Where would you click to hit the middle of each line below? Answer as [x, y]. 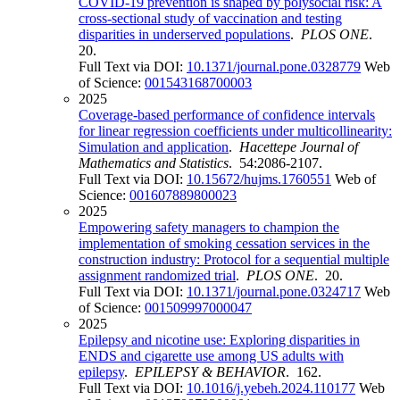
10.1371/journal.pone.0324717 [274, 292]
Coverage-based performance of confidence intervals [227, 115]
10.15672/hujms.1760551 [259, 179]
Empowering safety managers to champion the [209, 228]
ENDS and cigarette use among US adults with [211, 356]
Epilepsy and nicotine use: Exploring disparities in [219, 340]
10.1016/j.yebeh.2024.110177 [271, 388]
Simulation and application [154, 147]
